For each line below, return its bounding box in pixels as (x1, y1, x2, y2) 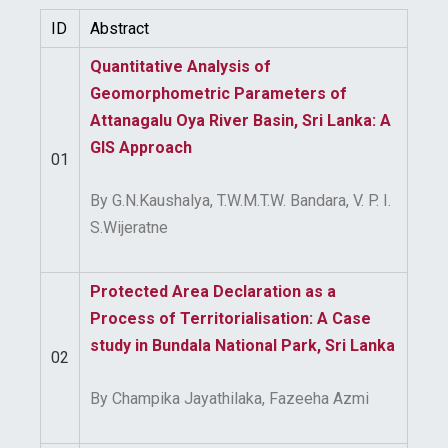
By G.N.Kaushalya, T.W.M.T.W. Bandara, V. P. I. (90, 191, 391, 210)
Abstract (90, 19, 149, 38)
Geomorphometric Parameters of (90, 84, 347, 103)
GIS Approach (90, 138, 192, 157)
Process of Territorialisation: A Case (90, 309, 371, 328)
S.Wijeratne (90, 218, 168, 237)
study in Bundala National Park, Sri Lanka (90, 336, 395, 355)
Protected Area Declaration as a (90, 282, 336, 301)
